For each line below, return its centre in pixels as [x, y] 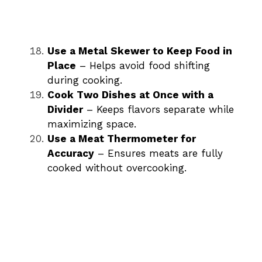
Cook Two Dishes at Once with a [130, 95]
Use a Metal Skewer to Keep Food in [140, 51]
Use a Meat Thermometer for [122, 139]
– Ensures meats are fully [158, 154]
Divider [65, 110]
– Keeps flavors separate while [158, 110]
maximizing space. [92, 124]
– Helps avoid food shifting [143, 66]
